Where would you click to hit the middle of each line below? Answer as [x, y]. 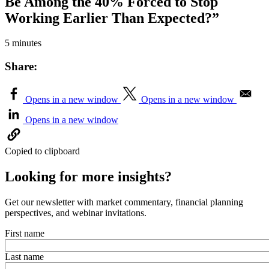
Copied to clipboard [42, 151]
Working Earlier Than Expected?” [112, 18]
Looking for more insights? [88, 176]
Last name [24, 256]
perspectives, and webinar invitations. [76, 213]
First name [25, 233]
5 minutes [23, 43]
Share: [21, 67]
